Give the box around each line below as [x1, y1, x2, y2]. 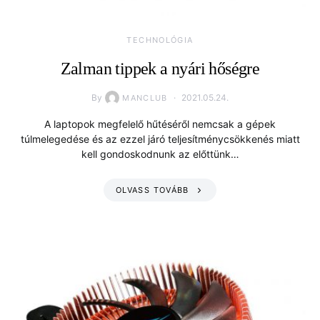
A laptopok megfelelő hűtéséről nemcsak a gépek [44, 118, 276, 130]
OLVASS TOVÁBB [115, 185, 189, 195]
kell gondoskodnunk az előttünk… [81, 148, 239, 160]
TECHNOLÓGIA [126, 35, 194, 45]
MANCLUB [122, 93, 168, 103]
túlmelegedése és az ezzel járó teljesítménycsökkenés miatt [20, 133, 300, 145]
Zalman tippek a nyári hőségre [60, 59, 260, 78]
